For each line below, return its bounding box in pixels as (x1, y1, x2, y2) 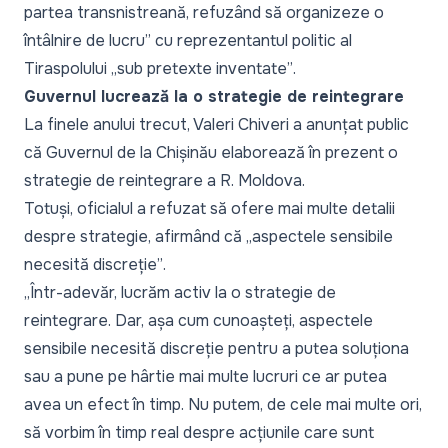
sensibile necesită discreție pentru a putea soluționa (24, 337, 409, 359)
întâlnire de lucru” (24, 29, 151, 51)
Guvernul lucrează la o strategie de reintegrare (24, 85, 404, 107)
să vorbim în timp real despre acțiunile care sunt (24, 421, 374, 443)
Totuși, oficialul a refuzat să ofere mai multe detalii (24, 197, 395, 219)
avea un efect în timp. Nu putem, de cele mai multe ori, (24, 393, 422, 415)
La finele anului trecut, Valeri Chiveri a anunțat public (24, 113, 409, 135)
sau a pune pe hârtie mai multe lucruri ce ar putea (24, 365, 387, 387)
